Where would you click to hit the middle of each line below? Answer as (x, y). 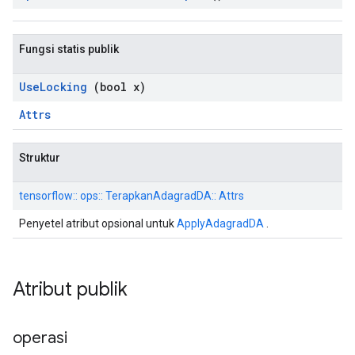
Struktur (40, 158)
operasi (42, 338)
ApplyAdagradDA (220, 223)
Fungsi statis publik (69, 49)
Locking (63, 87)
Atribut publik (73, 289)
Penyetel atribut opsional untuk (98, 223)
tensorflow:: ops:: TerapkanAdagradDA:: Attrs (132, 196)
